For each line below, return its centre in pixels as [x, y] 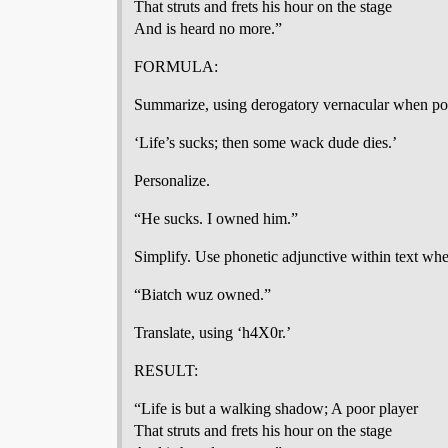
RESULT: [166, 370]
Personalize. [172, 180]
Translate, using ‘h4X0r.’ [212, 332]
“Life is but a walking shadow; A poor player [276, 408]
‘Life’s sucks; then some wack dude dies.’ [265, 142]
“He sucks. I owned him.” [216, 218]
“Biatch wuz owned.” [202, 294]
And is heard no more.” [208, 28]
